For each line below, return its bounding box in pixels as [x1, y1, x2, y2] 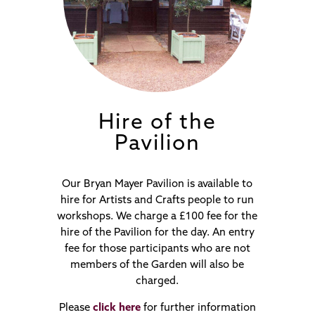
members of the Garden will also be [70, 259, 245, 271]
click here [92, 302, 141, 314]
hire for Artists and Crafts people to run [60, 195, 255, 206]
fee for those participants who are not [64, 243, 250, 255]
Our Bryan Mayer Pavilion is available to [62, 179, 253, 190]
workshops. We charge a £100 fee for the [57, 211, 258, 222]
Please [58, 302, 93, 314]
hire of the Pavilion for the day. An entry [60, 227, 255, 238]
